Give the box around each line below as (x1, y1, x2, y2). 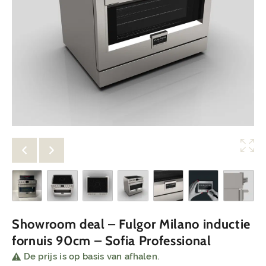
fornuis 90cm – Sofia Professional (12, 233, 211, 249)
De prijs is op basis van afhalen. (23, 251, 160, 262)
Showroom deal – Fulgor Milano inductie (12, 216, 251, 232)
